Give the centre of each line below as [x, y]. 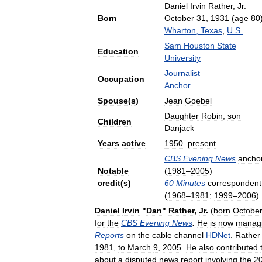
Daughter [182, 116]
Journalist [182, 73]
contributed [237, 247]
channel [189, 235]
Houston [199, 46]
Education [118, 51]
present [202, 143]
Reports [109, 235]
